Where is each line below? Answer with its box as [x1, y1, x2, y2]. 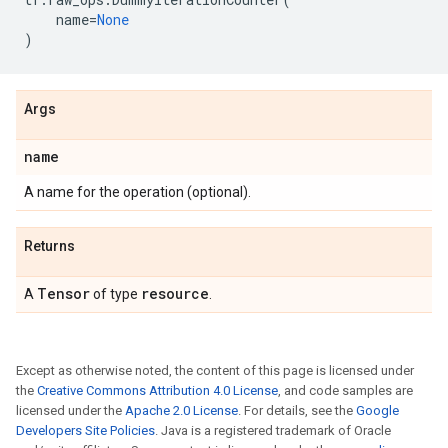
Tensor [37, 284, 90, 303]
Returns [24, 238, 75, 254]
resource [141, 284, 209, 303]
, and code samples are [278, 383, 413, 398]
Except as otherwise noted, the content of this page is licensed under [16, 363, 414, 378]
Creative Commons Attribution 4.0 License [37, 383, 278, 398]
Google [356, 403, 399, 418]
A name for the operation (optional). [24, 184, 251, 200]
